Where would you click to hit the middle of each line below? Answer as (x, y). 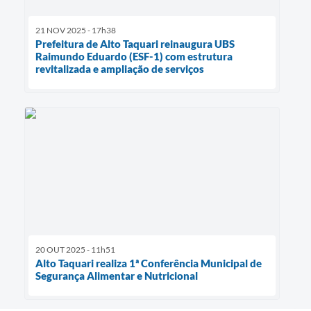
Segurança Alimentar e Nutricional (117, 276)
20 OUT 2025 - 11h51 (75, 250)
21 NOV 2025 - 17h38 (76, 31)
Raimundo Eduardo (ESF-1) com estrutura (134, 57)
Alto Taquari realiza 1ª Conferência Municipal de (149, 263)
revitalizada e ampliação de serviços (120, 69)
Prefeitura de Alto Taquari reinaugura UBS (135, 44)
